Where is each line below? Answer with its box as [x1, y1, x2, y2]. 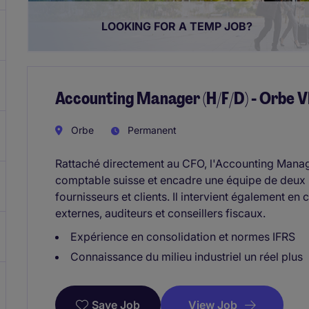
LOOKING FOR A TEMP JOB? [101, 19, 253, 33]
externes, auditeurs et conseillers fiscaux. [55, 206, 266, 220]
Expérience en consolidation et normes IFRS [70, 229, 295, 243]
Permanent [125, 123, 177, 136]
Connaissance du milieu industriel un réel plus [70, 249, 303, 263]
